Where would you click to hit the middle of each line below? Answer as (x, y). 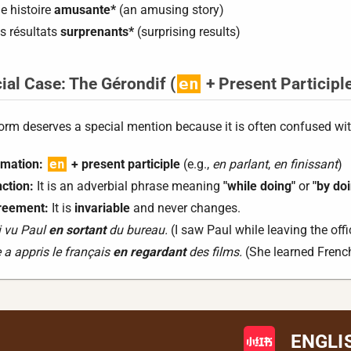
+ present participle (124, 164)
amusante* (85, 10)
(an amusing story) (170, 10)
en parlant (240, 164)
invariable (102, 208)
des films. (214, 252)
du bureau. (137, 230)
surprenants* (97, 32)
